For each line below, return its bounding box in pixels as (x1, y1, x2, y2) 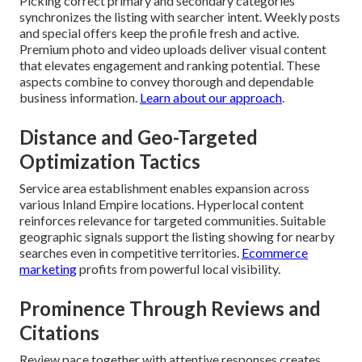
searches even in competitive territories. (19, 245, 242, 261)
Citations (19, 321, 99, 345)
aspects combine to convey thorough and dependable (19, 74, 314, 90)
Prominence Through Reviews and (19, 297, 321, 321)
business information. (19, 90, 140, 106)
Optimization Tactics (19, 149, 200, 174)
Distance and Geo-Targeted (19, 125, 258, 149)
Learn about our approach (140, 90, 282, 106)
